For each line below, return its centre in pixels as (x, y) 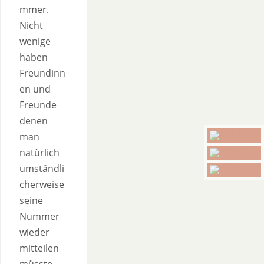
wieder (34, 232)
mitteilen (39, 248)
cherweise (42, 184)
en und (35, 89)
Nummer (39, 216)
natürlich (39, 153)
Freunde (38, 105)
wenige (35, 41)
